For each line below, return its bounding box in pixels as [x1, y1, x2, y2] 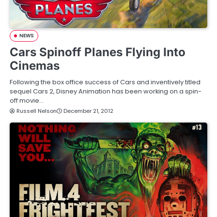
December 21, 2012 [63, 107, 113, 115]
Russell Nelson [16, 107, 57, 115]
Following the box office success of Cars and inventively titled [10, 77, 201, 87]
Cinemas [10, 59, 60, 73]
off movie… [10, 96, 44, 106]
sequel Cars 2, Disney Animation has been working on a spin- [10, 87, 201, 96]
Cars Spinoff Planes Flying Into [10, 45, 186, 60]
